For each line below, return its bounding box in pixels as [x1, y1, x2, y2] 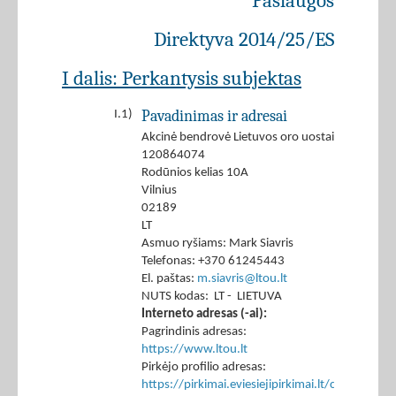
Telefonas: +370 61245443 [141, 255, 285, 269]
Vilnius [141, 184, 177, 198]
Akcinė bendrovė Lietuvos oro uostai [141, 131, 334, 145]
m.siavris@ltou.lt [197, 272, 287, 286]
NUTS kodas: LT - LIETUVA [141, 290, 282, 304]
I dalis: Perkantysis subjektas [62, 66, 301, 91]
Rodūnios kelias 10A [141, 166, 248, 180]
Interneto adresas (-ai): [141, 308, 267, 322]
